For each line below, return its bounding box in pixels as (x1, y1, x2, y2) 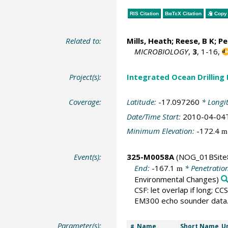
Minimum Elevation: (126, 126, 196, 136)
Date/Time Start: (126, 111, 183, 122)
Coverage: (69, 97, 102, 107)
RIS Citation (129, 10, 159, 16)
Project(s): (69, 71, 102, 82)
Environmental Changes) (134, 174, 219, 184)
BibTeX (164, 10, 181, 16)
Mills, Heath (126, 36, 172, 46)
